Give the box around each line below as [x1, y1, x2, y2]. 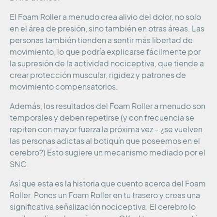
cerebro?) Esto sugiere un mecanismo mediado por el [10, 148, 205, 157]
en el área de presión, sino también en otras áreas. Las [10, 24, 204, 33]
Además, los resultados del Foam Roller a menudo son [10, 102, 205, 111]
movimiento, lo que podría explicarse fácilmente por [10, 47, 201, 57]
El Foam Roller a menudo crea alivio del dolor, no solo [10, 13, 201, 22]
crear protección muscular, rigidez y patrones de [10, 71, 186, 80]
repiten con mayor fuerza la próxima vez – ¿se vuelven [10, 125, 202, 134]
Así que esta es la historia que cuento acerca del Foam [10, 179, 206, 188]
